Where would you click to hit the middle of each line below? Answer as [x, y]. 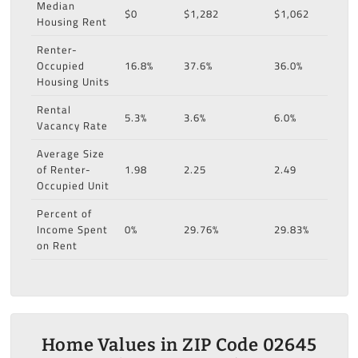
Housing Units [73, 82]
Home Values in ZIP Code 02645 [179, 345]
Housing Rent [72, 22]
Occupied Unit [73, 186]
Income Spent [72, 230]
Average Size [70, 154]
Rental [54, 110]
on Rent [57, 246]
